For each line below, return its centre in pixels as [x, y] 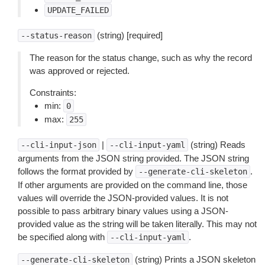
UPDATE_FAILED [78, 10]
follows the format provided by [77, 171]
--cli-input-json [59, 145]
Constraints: [53, 93]
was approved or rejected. [80, 71]
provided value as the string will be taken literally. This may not [137, 224]
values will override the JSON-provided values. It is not [123, 198]
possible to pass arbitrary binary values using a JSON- [123, 211]
